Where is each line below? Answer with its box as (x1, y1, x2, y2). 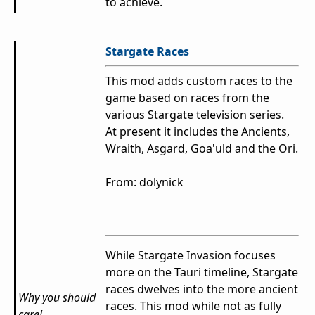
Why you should (18, 290, 96, 306)
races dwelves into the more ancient (105, 281, 298, 297)
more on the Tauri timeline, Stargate (105, 264, 298, 281)
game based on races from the (105, 90, 269, 106)
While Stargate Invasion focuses (105, 247, 276, 264)
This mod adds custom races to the (105, 73, 292, 89)
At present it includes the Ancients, (105, 124, 290, 140)
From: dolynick (105, 174, 184, 191)
